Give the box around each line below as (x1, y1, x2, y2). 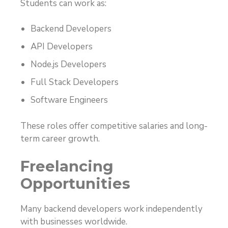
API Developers (31, 41, 93, 53)
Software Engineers (31, 94, 108, 106)
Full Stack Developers (31, 76, 119, 89)
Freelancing (20, 157, 113, 176)
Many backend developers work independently (20, 203, 203, 215)
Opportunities (20, 175, 130, 193)
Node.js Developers (31, 59, 106, 71)
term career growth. (20, 132, 100, 145)
